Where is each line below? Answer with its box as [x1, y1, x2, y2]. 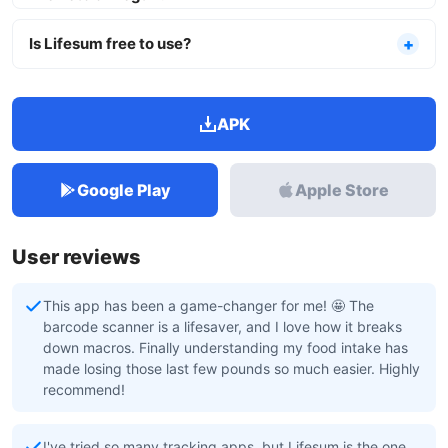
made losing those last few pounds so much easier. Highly [43, 360, 420, 377]
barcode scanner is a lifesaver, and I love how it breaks [43, 318, 402, 335]
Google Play [77, 180, 171, 200]
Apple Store [295, 180, 389, 200]
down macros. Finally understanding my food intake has [43, 339, 408, 356]
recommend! [43, 381, 125, 398]
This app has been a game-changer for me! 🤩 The [43, 297, 374, 314]
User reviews [12, 245, 141, 269]
